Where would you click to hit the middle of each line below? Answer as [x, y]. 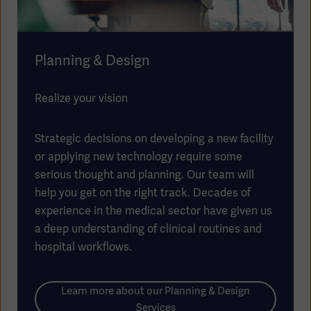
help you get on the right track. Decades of [143, 193]
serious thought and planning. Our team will [144, 175]
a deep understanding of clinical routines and [148, 229]
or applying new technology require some [138, 157]
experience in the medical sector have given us [153, 211]
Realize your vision [81, 99]
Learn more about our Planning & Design [155, 291]
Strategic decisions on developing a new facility [154, 139]
